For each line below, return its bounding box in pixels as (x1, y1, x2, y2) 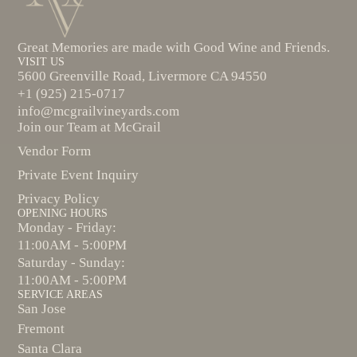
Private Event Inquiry (18, 167, 139, 183)
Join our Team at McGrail (18, 120, 162, 135)
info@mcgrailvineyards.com (18, 104, 180, 120)
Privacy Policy (18, 191, 100, 207)
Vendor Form (18, 143, 92, 159)
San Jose (18, 301, 67, 317)
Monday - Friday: (18, 220, 117, 236)
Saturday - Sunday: (18, 255, 126, 271)
